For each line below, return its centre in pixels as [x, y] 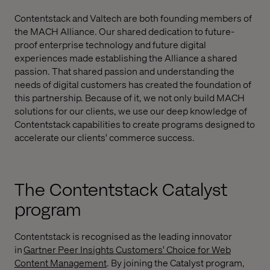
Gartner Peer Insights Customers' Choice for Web [127, 250]
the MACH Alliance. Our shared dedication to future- [124, 31]
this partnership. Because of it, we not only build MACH [130, 98]
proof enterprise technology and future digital [110, 45]
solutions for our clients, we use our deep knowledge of [131, 111]
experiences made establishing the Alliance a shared [126, 58]
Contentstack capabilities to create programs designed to [135, 124]
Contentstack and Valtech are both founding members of [133, 18]
